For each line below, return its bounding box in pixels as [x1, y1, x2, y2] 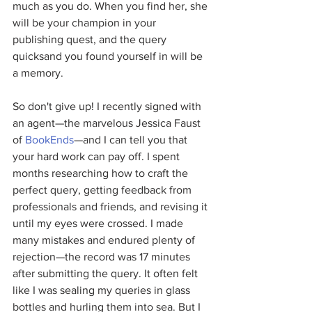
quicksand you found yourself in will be [13, 50, 205, 62]
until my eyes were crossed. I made [13, 217, 186, 229]
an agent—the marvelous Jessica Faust [13, 117, 203, 129]
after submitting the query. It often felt [13, 267, 201, 279]
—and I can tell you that [74, 134, 190, 146]
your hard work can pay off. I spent [13, 150, 182, 162]
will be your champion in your [13, 17, 159, 29]
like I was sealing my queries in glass [13, 284, 193, 296]
